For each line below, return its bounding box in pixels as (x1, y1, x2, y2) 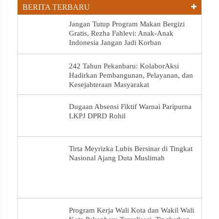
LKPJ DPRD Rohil (69, 112, 126, 120)
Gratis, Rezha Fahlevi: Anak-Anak (69, 29, 174, 38)
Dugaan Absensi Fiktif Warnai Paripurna (69, 103, 192, 111)
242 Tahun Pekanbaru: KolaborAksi (69, 62, 179, 70)
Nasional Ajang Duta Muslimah (69, 154, 165, 162)
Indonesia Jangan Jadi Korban (69, 39, 161, 47)
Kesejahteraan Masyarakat (69, 81, 149, 89)
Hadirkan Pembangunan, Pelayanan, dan (69, 71, 193, 80)
